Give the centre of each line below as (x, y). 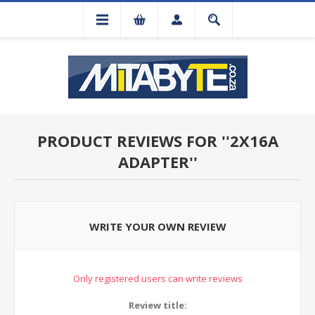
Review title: (157, 305)
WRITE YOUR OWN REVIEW (157, 226)
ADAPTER (153, 162)
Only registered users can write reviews (157, 278)
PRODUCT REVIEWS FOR (129, 141)
